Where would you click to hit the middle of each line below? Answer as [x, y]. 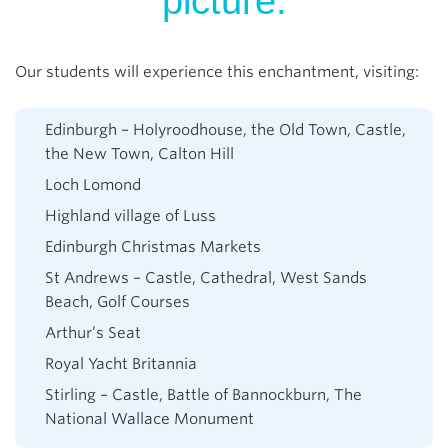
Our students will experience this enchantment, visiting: [217, 71]
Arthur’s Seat [93, 332]
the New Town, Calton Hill [139, 153]
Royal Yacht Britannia [121, 363]
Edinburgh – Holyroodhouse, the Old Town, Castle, [225, 129]
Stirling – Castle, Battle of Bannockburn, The [203, 394]
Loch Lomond [93, 184]
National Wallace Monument [149, 418]
